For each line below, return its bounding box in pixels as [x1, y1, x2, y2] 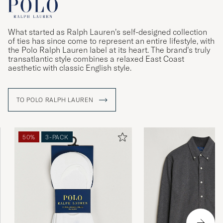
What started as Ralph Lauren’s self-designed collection [8, 27, 207, 37]
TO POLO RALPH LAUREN [16, 96, 96, 104]
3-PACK [45, 133, 69, 141]
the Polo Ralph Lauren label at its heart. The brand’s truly [8, 45, 210, 55]
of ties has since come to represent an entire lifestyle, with [8, 36, 215, 46]
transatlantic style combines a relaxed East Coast [8, 54, 184, 64]
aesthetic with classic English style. [8, 63, 131, 73]
